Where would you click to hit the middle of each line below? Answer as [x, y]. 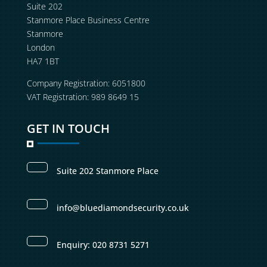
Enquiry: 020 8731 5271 [103, 245]
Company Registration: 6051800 [86, 83]
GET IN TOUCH [68, 129]
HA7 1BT [43, 61]
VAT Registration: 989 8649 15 [83, 97]
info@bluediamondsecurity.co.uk [122, 208]
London [41, 48]
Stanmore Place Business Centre [88, 20]
